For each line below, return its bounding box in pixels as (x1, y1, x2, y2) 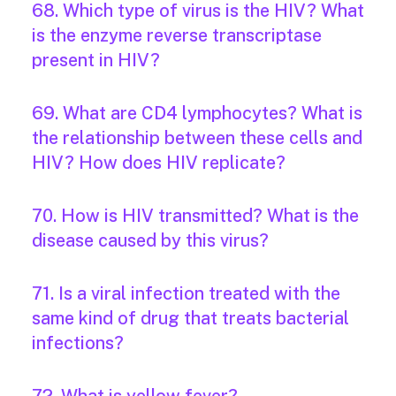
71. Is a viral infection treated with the (32, 283, 340, 305)
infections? (32, 332, 124, 354)
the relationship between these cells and (32, 127, 362, 149)
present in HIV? (32, 49, 160, 72)
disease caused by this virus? (32, 230, 269, 252)
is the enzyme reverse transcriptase (32, 25, 322, 47)
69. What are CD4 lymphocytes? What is (32, 103, 362, 125)
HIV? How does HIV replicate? (32, 152, 286, 174)
